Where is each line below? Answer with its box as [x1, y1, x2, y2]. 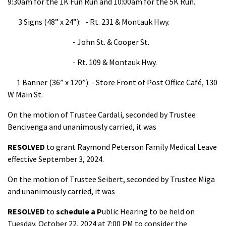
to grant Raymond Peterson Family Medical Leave [46, 142, 217, 152]
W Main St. [8, 89, 43, 99]
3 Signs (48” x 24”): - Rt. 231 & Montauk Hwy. [8, 17, 169, 27]
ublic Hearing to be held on [102, 206, 195, 216]
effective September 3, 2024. [8, 154, 104, 164]
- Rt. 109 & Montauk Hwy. [8, 57, 157, 67]
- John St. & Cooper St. [8, 37, 149, 47]
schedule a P [54, 206, 102, 216]
